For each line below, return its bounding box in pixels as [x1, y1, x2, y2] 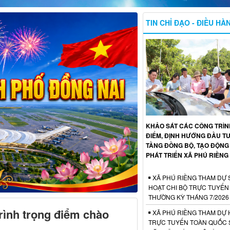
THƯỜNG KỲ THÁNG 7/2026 [148, 192, 229, 201]
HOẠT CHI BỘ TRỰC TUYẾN [148, 182, 229, 191]
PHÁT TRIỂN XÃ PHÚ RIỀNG [145, 150, 228, 160]
